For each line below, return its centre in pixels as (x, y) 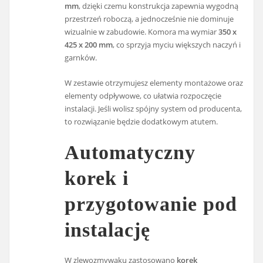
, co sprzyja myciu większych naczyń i (177, 45)
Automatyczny (130, 153)
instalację (108, 230)
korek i (97, 178)
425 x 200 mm (89, 45)
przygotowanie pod (151, 204)
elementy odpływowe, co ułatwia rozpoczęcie (143, 95)
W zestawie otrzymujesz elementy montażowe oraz (154, 82)
